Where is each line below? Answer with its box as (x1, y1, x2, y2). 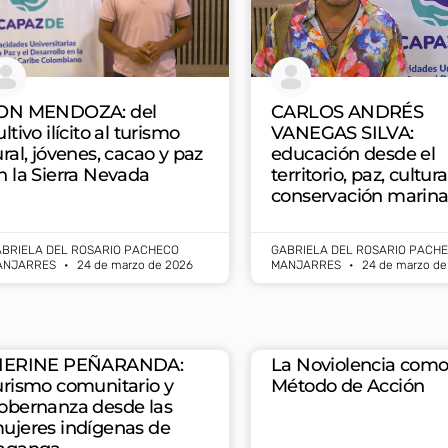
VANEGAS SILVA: (271, 121, 414, 144)
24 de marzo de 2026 (74, 257, 193, 272)
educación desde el (271, 142, 436, 165)
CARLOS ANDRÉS (271, 100, 424, 123)
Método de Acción (271, 374, 425, 397)
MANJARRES (271, 257, 344, 272)
